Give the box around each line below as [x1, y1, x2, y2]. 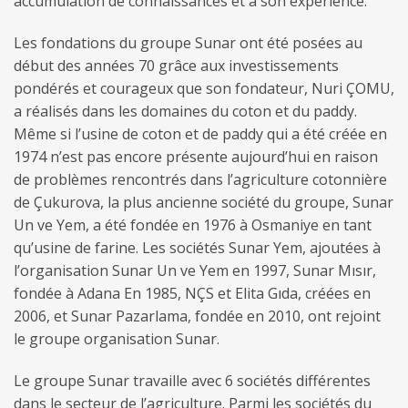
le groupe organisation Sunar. [14, 328, 219, 349]
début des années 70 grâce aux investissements [14, 55, 339, 76]
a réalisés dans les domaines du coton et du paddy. [14, 100, 357, 121]
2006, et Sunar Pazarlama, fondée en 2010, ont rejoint [14, 305, 381, 326]
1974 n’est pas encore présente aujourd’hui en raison [14, 146, 378, 167]
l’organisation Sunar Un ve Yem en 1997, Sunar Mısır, [14, 260, 376, 280]
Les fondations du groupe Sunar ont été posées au [14, 32, 362, 53]
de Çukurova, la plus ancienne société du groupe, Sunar [14, 191, 393, 212]
